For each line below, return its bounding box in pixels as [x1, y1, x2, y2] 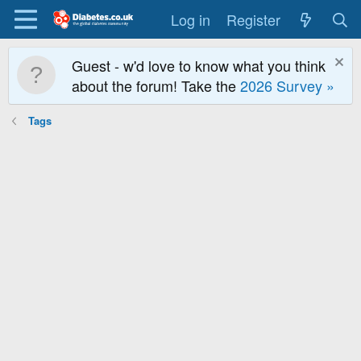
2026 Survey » [240, 75, 334, 96]
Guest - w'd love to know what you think [72, 55, 326, 76]
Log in [170, 8, 210, 30]
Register [226, 8, 280, 30]
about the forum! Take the [72, 75, 240, 96]
